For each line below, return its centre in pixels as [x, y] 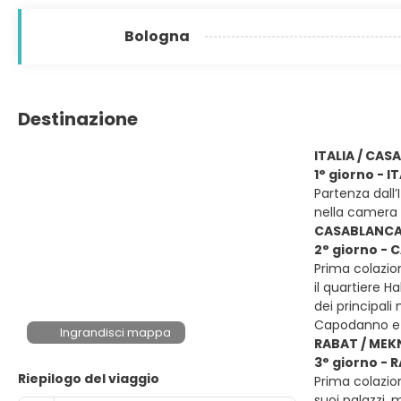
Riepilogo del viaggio [89, 379]
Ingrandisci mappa [116, 333]
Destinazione [78, 119]
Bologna [157, 36]
